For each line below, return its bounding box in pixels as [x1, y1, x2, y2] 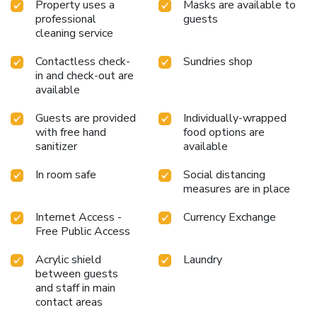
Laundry [183, 251, 222, 267]
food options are [183, 124, 265, 140]
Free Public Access [35, 223, 130, 239]
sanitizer [35, 138, 77, 154]
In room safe [35, 166, 96, 183]
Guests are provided [35, 110, 136, 126]
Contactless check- [35, 53, 130, 69]
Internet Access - [35, 209, 122, 225]
